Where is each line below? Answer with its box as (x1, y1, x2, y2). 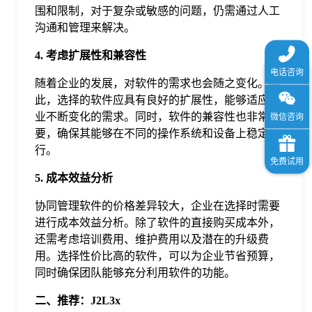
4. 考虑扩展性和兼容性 (35, 49, 146, 61)
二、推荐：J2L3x (35, 294, 120, 306)
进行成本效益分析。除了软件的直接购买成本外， (35, 216, 280, 228)
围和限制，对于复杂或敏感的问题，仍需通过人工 (35, 4, 280, 17)
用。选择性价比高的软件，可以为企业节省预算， (35, 249, 280, 262)
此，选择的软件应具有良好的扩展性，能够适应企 (35, 93, 280, 106)
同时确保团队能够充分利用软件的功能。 (35, 266, 235, 279)
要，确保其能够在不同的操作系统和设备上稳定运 (35, 127, 280, 139)
